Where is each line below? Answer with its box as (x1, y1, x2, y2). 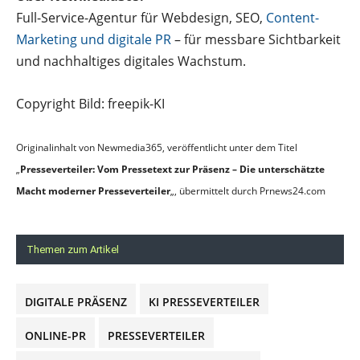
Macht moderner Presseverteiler (16, 183, 170, 198)
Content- (266, 8, 319, 27)
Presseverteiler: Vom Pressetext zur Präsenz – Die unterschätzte (20, 162, 325, 176)
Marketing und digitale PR (16, 30, 171, 48)
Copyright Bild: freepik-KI (16, 94, 165, 112)
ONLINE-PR (25, 327, 86, 343)
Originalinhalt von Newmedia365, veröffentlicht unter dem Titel (16, 140, 297, 154)
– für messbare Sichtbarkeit (171, 30, 341, 48)
